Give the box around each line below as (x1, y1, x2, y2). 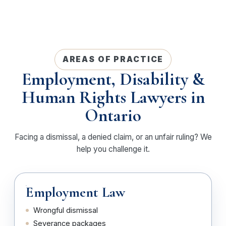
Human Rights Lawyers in (21, 87, 205, 108)
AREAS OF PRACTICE (62, 54, 164, 64)
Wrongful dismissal (33, 206, 98, 214)
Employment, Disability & (21, 69, 205, 90)
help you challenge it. (76, 144, 150, 154)
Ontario (85, 105, 141, 126)
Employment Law (26, 184, 125, 201)
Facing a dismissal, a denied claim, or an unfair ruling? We (14, 132, 212, 142)
